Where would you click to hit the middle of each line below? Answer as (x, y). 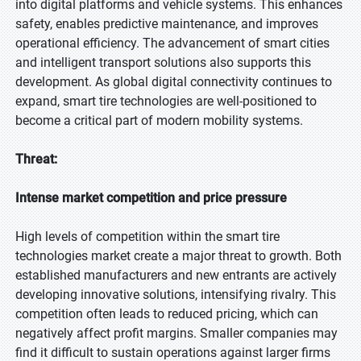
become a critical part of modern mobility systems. (159, 120)
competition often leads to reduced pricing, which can (167, 314)
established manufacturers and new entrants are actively (176, 275)
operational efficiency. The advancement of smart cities (172, 43)
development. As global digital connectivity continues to (174, 82)
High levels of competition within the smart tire (147, 237)
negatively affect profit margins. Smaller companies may (176, 333)
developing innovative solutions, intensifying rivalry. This (176, 295)
